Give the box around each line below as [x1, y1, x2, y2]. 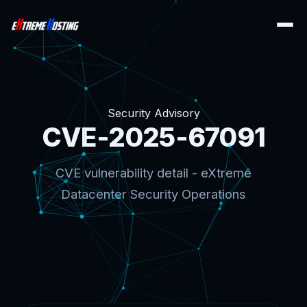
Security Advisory [107, 106, 200, 120]
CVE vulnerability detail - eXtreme [56, 165, 251, 180]
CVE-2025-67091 [41, 121, 266, 153]
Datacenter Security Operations [61, 186, 246, 201]
